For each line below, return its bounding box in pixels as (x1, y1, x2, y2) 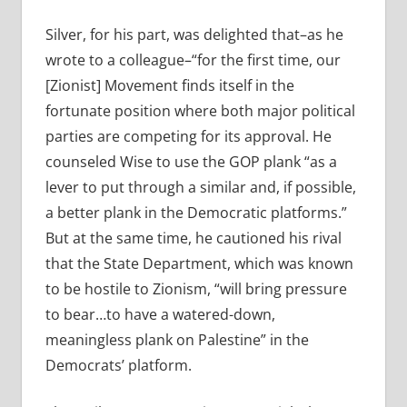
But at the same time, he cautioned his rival (45, 228, 342, 249)
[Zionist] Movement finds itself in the (45, 75, 294, 96)
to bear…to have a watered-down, (45, 304, 275, 325)
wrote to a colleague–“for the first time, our (45, 50, 341, 71)
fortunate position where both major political (45, 101, 355, 122)
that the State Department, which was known (45, 253, 353, 274)
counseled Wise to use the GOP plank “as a (45, 152, 337, 173)
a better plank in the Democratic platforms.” (45, 203, 347, 223)
